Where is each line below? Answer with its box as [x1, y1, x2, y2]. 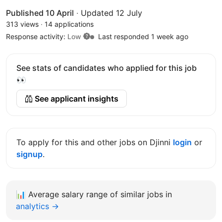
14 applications [45, 19, 94, 28]
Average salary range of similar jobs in [28, 189, 172, 199]
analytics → [16, 201, 59, 211]
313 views [6, 19, 39, 28]
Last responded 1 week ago [96, 32, 188, 41]
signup [16, 149, 43, 159]
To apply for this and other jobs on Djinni [16, 137, 173, 147]
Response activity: [6, 32, 67, 41]
